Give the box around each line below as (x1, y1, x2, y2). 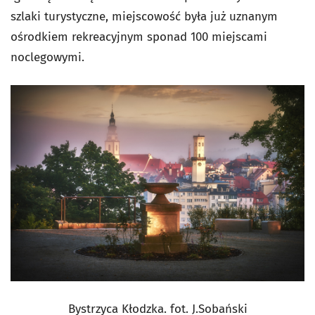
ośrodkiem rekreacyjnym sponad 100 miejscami (11, 30, 267, 44)
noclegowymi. (11, 50, 84, 65)
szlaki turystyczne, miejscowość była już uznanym (11, 9, 278, 24)
